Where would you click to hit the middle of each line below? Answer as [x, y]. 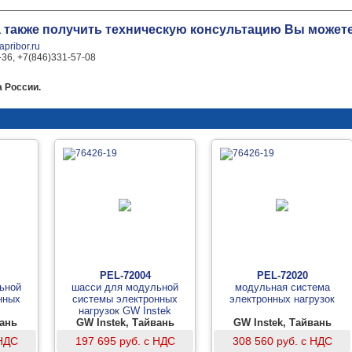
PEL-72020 [282, 275]
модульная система [282, 287]
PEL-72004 [125, 275]
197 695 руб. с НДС [125, 341]
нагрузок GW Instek [125, 311]
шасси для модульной [125, 287]
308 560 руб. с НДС [282, 341]
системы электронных [125, 299]
